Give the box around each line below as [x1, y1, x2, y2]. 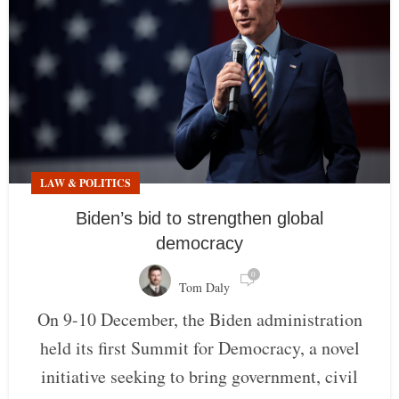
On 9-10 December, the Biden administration [37, 307, 362, 332]
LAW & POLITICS [40, 175, 131, 191]
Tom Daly [178, 279, 230, 297]
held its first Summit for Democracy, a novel [39, 336, 360, 361]
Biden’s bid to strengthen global [76, 208, 323, 229]
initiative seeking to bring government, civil [41, 364, 358, 389]
